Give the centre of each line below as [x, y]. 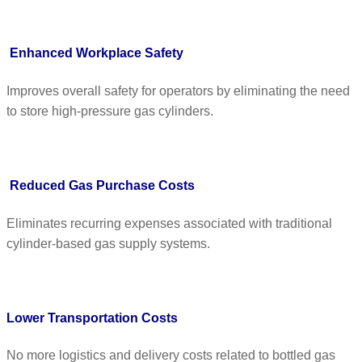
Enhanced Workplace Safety [97, 53]
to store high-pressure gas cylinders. [110, 111]
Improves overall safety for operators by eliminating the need [178, 90]
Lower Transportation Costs [92, 318]
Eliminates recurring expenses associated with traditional [169, 223]
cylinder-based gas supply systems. [108, 243]
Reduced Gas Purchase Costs [102, 186]
